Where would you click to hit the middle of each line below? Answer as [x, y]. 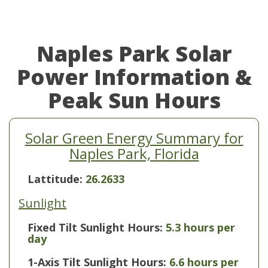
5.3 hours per [200, 227]
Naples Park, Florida [134, 153]
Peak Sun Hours [134, 100]
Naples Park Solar [134, 54]
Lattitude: [57, 179]
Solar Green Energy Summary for [134, 138]
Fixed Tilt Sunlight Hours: [95, 227]
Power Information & [134, 77]
